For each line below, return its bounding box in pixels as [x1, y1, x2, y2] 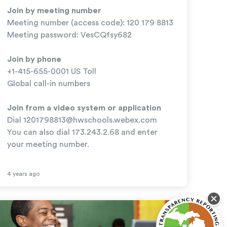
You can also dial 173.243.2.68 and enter [7, 128, 158, 136]
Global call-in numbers [7, 79, 90, 88]
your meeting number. [7, 140, 89, 148]
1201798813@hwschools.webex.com [23, 116, 157, 124]
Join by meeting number [7, 6, 101, 15]
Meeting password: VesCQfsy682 [7, 30, 132, 39]
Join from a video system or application [7, 103, 161, 112]
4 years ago [7, 170, 40, 177]
